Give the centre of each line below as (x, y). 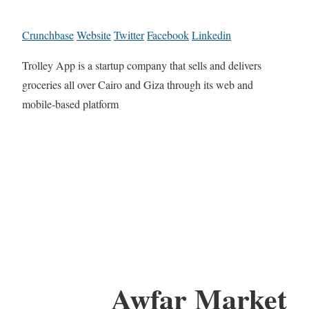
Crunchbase (48, 35)
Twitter (129, 35)
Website (94, 35)
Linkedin (211, 35)
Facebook (168, 35)
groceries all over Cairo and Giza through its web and (138, 85)
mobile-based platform (70, 104)
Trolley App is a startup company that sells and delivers (142, 66)
